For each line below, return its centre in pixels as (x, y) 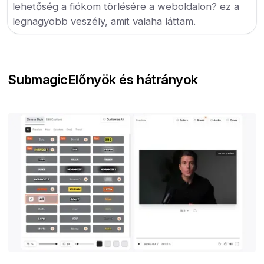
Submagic (38, 80)
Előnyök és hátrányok (133, 80)
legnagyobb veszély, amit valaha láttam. (104, 22)
